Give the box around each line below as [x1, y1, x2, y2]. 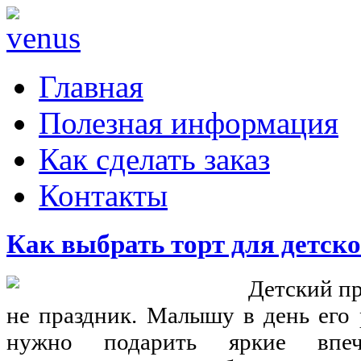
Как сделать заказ [39, 142, 270, 176]
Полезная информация [39, 106, 338, 140]
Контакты [39, 178, 168, 213]
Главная [39, 69, 143, 104]
